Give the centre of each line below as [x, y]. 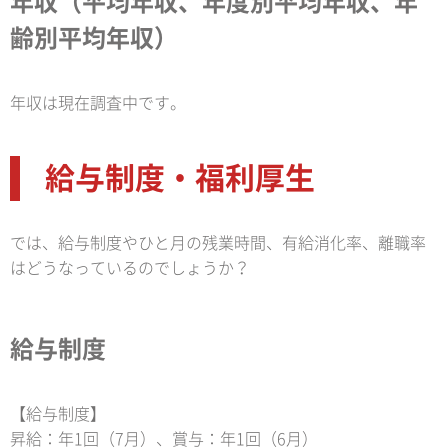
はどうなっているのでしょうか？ [130, 268]
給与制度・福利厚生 [180, 178]
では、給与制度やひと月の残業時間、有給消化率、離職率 [218, 243]
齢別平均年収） [94, 38]
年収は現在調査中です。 [98, 103]
